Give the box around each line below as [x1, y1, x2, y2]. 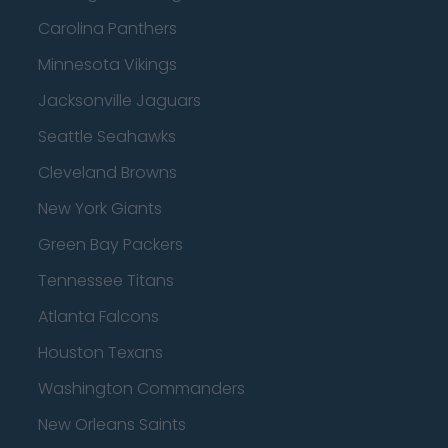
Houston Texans [38, 341, 163, 364]
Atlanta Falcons [38, 305, 159, 328]
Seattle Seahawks [38, 125, 176, 148]
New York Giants [38, 197, 162, 220]
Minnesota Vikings [38, 53, 177, 76]
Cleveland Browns [38, 161, 177, 184]
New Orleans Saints [38, 413, 186, 436]
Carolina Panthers [38, 17, 177, 40]
